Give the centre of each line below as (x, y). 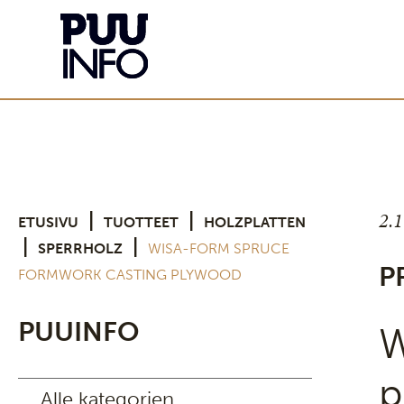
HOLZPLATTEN (255, 222)
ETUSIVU (48, 222)
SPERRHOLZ (80, 248)
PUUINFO (78, 332)
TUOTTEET (141, 222)
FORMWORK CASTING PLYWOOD (130, 275)
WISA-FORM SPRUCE (219, 248)
